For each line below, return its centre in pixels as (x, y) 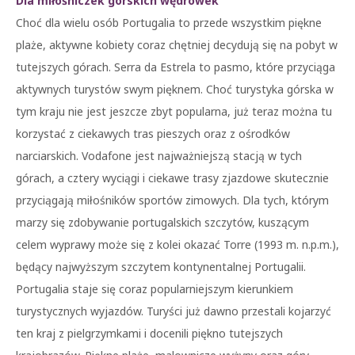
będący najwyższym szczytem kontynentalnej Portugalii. (161, 267)
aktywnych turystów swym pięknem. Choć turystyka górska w (175, 89)
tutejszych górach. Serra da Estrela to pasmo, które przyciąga (176, 67)
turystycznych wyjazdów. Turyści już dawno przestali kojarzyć (174, 311)
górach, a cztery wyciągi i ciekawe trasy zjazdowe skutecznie (172, 178)
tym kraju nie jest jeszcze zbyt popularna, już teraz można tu (174, 111)
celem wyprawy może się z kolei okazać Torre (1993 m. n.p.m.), (177, 244)
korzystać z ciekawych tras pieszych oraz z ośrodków (153, 134)
